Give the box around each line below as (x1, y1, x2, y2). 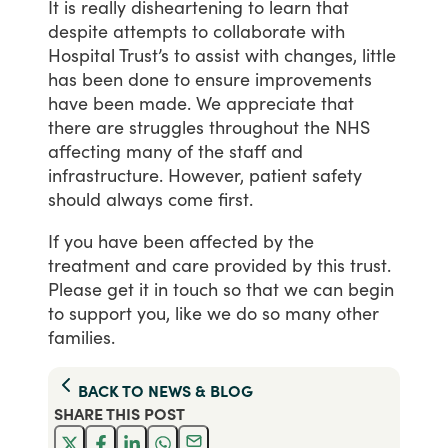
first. (218, 187, 253, 210)
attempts (113, 19, 187, 42)
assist (195, 43, 240, 66)
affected (189, 229, 258, 252)
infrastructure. (48, 163, 163, 186)
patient (249, 163, 307, 186)
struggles (129, 115, 204, 138)
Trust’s (119, 43, 169, 66)
